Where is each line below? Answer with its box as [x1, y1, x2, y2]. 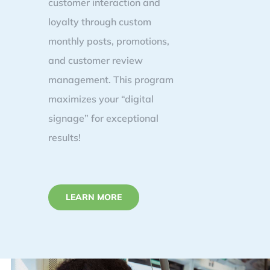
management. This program [48, 74, 174, 86]
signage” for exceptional [48, 112, 159, 124]
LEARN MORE [66, 192, 122, 202]
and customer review [48, 54, 143, 66]
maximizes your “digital [48, 93, 154, 105]
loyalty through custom [48, 16, 151, 28]
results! [48, 131, 81, 143]
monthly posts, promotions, [48, 35, 169, 47]
